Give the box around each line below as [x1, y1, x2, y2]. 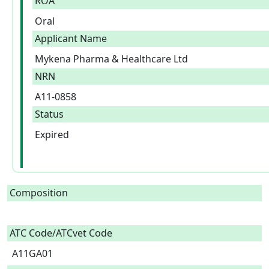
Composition [10, 186, 68, 199]
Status [35, 107, 64, 121]
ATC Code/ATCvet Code [10, 226, 112, 240]
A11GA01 [12, 247, 58, 260]
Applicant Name [35, 32, 107, 45]
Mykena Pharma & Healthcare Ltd [35, 52, 188, 65]
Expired [35, 128, 69, 141]
